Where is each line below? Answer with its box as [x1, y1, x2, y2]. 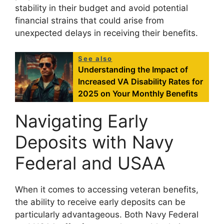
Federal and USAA [15, 152, 165, 174]
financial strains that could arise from [15, 15, 164, 25]
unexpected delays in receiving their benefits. [15, 27, 198, 38]
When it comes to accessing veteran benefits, [15, 184, 198, 195]
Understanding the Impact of [78, 64, 188, 75]
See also [78, 54, 112, 63]
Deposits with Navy [15, 131, 173, 153]
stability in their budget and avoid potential [15, 2, 188, 13]
